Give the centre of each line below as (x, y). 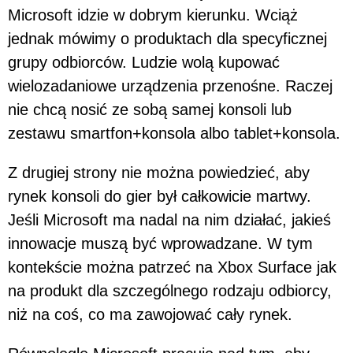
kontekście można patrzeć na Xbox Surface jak (172, 268)
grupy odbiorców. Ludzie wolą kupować (144, 63)
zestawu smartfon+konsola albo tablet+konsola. (174, 134)
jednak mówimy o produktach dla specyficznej (167, 39)
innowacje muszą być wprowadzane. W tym (160, 244)
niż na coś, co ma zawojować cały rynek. (152, 315)
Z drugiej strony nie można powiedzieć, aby (159, 173)
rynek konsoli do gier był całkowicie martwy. (160, 197)
